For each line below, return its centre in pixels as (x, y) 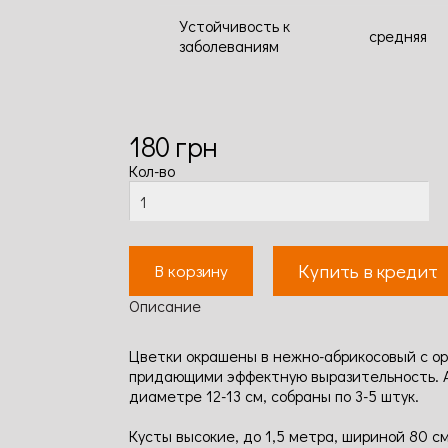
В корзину (191, 270)
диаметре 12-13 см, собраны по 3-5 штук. (274, 395)
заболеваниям (229, 45)
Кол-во (152, 170)
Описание (165, 305)
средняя (398, 35)
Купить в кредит (368, 270)
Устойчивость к (234, 25)
